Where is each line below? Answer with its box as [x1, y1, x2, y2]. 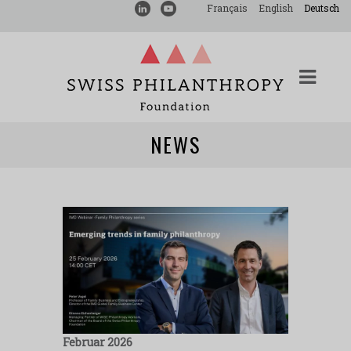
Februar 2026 [69, 334, 132, 349]
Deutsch [304, 2, 339, 14]
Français [207, 2, 248, 14]
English [259, 2, 293, 14]
